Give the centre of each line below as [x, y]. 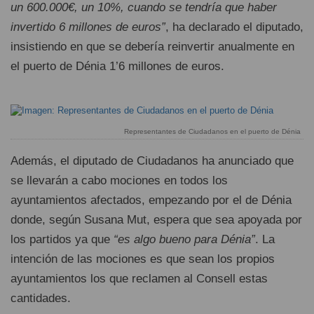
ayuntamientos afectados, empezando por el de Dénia [151, 200]
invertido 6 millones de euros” [88, 27]
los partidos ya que [62, 239]
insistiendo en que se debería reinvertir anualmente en [152, 47]
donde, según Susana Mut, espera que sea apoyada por [156, 219]
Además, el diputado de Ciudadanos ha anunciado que [152, 161]
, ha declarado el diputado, [234, 27]
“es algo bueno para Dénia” [184, 239]
